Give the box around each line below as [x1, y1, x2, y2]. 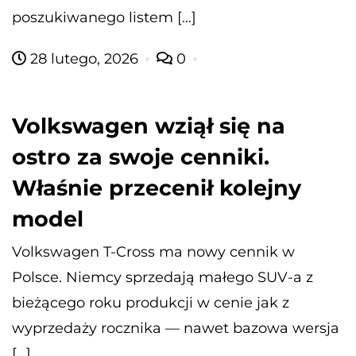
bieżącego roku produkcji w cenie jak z [12, 293, 289, 311]
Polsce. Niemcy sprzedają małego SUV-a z [12, 268, 313, 286]
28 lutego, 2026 [26, 49, 142, 68]
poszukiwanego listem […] [12, 8, 196, 26]
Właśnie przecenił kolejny [12, 174, 301, 201]
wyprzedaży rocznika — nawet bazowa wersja [12, 319, 339, 337]
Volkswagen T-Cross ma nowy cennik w [12, 242, 295, 261]
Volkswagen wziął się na [12, 112, 285, 139]
